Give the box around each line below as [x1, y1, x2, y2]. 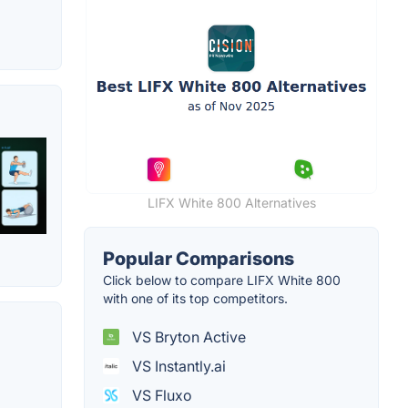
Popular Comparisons [103, 247, 294, 270]
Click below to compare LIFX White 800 [103, 271, 341, 288]
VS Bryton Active [128, 327, 246, 346]
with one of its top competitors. [103, 290, 288, 306]
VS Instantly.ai [128, 356, 226, 375]
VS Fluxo [128, 385, 192, 404]
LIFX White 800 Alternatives [147, 194, 316, 210]
